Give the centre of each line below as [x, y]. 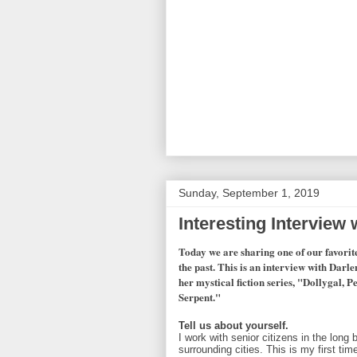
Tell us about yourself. [233, 326]
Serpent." [200, 297]
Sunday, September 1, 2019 [249, 193]
